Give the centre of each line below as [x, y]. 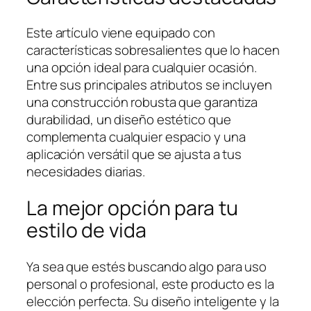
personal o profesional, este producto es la [150, 284]
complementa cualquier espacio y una [136, 137]
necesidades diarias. [86, 172]
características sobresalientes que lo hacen [153, 50]
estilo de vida [86, 230]
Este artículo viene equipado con [121, 33]
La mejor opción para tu [132, 208]
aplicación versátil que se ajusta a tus [134, 154]
